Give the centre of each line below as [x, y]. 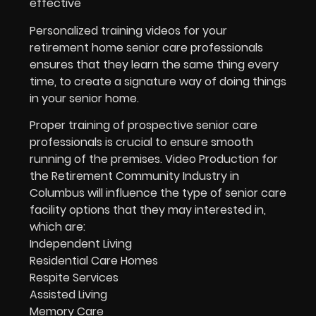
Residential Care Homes [94, 260]
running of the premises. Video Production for [154, 159]
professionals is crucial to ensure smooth [141, 142]
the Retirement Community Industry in [134, 176]
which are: [57, 226]
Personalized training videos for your [128, 30]
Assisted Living [68, 294]
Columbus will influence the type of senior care [158, 193]
